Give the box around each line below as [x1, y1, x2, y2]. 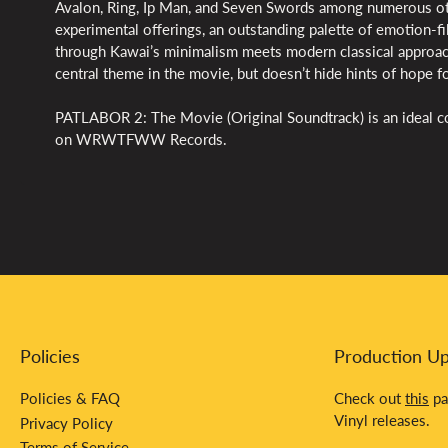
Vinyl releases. [334, 411, 430, 430]
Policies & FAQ [20, 389, 120, 408]
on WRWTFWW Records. [55, 130, 227, 149]
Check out [334, 389, 405, 408]
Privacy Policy [20, 413, 113, 432]
